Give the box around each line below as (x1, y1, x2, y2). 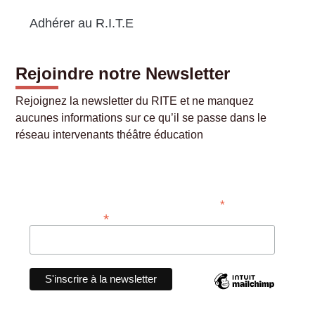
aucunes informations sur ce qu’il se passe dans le (15, 112, 267, 124)
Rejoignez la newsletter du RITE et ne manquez (15, 95, 255, 108)
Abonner (30, 167, 87, 184)
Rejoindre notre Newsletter (15, 64, 231, 84)
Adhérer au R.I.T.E (30, 15, 134, 30)
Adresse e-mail (30, 211, 101, 223)
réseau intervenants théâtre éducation (15, 129, 204, 141)
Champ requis (225, 198, 276, 207)
